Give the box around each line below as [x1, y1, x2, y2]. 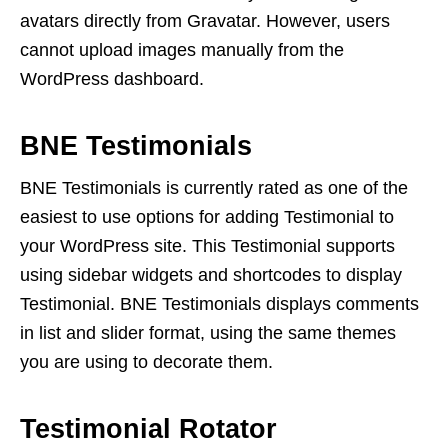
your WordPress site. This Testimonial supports [20, 236, 395, 257]
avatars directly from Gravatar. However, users [20, 11, 390, 32]
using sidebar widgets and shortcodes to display [20, 265, 402, 286]
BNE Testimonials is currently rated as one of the [20, 178, 408, 199]
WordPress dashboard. [20, 69, 204, 90]
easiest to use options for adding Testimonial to [20, 207, 394, 228]
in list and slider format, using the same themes [20, 323, 396, 344]
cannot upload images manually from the [20, 40, 344, 61]
